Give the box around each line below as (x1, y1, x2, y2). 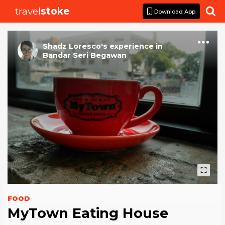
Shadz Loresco (43, 42, 101, 51)
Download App (154, 8, 195, 15)
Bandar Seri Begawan (43, 51, 127, 60)
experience (109, 42, 154, 51)
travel (15, 6, 41, 17)
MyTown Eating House (8, 205, 168, 222)
